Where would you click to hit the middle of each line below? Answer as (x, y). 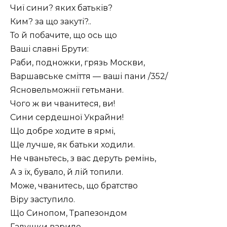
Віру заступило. (43, 199)
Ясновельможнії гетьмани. (67, 90)
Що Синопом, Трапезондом (69, 213)
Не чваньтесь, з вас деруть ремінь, (83, 158)
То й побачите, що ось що (64, 35)
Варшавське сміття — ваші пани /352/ (89, 76)
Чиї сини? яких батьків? (61, 8)
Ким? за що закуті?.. (51, 21)
